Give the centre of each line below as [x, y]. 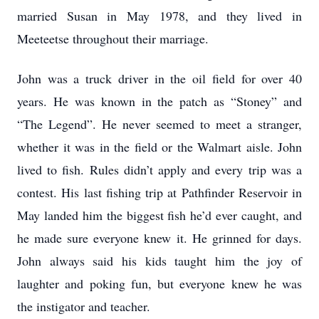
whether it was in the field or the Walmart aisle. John [159, 147]
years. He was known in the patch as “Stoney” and [159, 101]
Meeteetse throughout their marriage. [113, 38]
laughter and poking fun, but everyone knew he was [159, 283]
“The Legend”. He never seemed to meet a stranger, [159, 124]
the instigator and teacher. [84, 306]
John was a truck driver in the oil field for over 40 [159, 78]
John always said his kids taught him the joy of [159, 261]
